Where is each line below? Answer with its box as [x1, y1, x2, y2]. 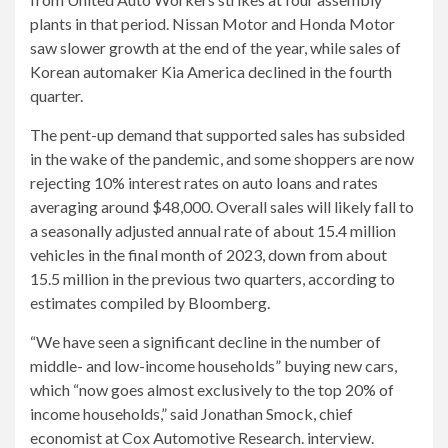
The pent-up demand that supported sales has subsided [30, 125, 405, 144]
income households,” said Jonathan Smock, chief [30, 404, 353, 423]
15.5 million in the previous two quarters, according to [30, 269, 395, 288]
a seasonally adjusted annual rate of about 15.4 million [30, 221, 396, 240]
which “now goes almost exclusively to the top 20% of [30, 380, 394, 399]
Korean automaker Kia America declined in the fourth [30, 62, 392, 81]
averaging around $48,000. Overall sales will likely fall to [30, 197, 414, 216]
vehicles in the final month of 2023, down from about [30, 245, 387, 264]
